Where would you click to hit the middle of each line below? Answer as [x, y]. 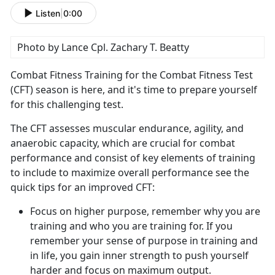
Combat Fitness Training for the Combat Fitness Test [132, 75]
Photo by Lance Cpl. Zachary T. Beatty [103, 48]
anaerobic [35, 143]
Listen [48, 13]
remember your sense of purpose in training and [144, 241]
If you [219, 226]
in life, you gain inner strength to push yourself [139, 256]
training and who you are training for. [118, 226]
